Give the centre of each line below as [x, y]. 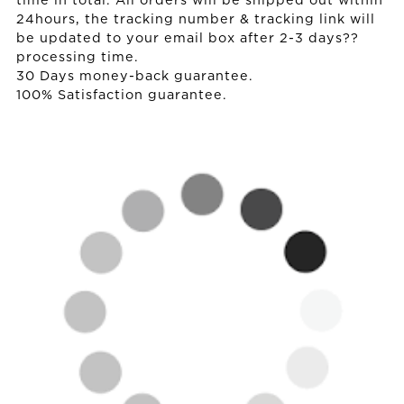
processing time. [78, 58]
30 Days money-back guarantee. [135, 77]
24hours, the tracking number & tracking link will [196, 20]
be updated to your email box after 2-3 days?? [188, 39]
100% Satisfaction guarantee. [122, 96]
